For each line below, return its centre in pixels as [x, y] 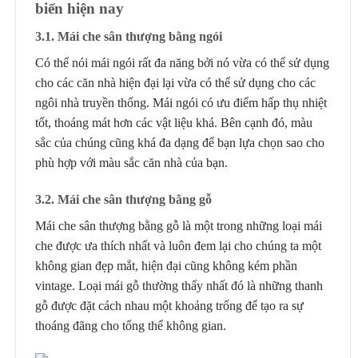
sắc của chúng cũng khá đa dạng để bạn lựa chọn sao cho [180, 142]
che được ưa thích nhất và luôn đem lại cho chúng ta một [178, 245]
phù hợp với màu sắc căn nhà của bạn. [131, 162]
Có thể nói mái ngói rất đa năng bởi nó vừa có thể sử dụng [182, 62]
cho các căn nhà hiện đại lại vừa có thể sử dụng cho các [175, 82]
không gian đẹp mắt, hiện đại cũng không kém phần [166, 265]
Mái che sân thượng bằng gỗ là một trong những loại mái [179, 225]
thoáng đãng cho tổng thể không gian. [131, 325]
